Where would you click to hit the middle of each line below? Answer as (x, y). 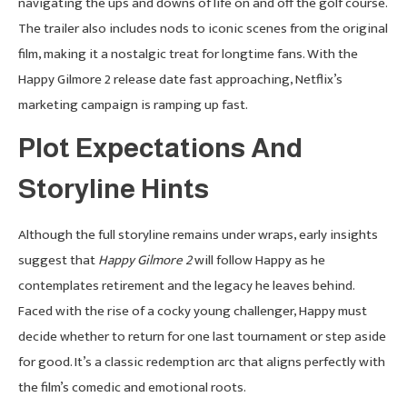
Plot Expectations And (160, 147)
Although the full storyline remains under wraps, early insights (198, 234)
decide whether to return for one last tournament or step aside (202, 336)
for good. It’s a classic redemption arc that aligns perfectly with (202, 362)
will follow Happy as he (258, 260)
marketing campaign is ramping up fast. (133, 104)
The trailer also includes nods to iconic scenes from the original (203, 28)
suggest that (58, 260)
